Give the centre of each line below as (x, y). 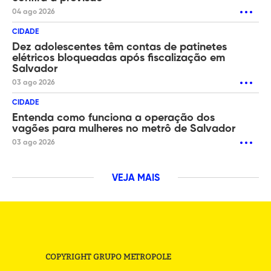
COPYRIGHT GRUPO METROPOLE (109, 257)
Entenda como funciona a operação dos (113, 118)
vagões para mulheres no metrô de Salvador (124, 129)
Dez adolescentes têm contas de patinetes (119, 47)
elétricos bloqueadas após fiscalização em (119, 58)
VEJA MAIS (135, 179)
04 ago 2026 (34, 12)
